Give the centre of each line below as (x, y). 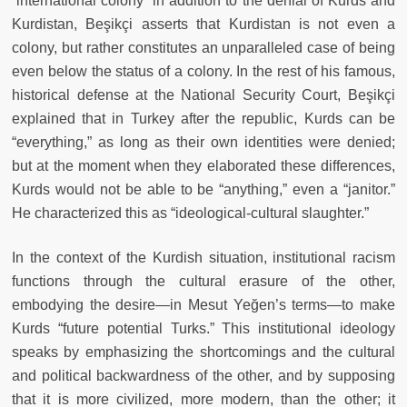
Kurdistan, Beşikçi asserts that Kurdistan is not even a (203, 24)
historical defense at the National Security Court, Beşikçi (203, 94)
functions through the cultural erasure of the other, (203, 281)
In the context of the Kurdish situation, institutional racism (203, 257)
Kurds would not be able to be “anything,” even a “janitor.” (203, 189)
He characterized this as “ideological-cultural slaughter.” (190, 213)
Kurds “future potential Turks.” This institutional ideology (203, 328)
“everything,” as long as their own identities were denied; (203, 142)
